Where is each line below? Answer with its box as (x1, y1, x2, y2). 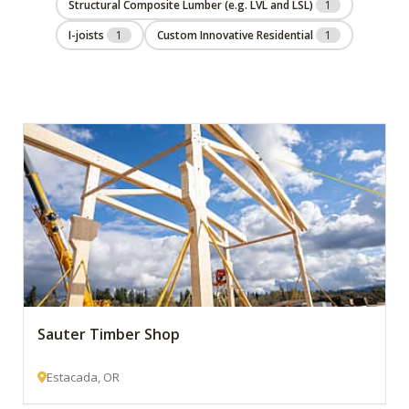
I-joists (68, 27, 107, 43)
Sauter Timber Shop (37, 324, 180, 344)
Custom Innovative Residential (157, 27, 316, 43)
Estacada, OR (47, 369, 120, 385)
